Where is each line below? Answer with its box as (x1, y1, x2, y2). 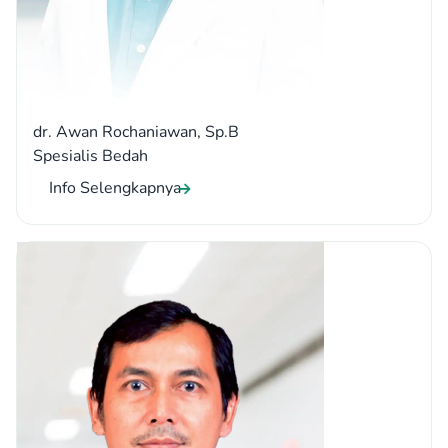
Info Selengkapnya (49, 177, 181, 200)
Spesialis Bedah (33, 145, 148, 168)
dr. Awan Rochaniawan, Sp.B (33, 121, 239, 144)
